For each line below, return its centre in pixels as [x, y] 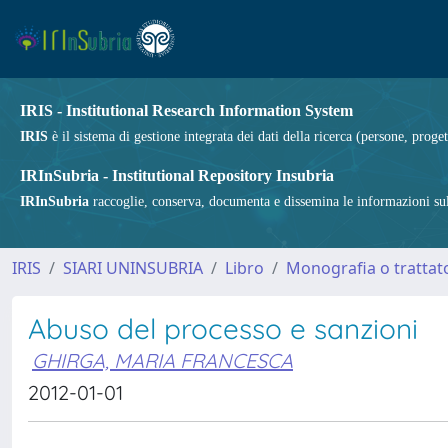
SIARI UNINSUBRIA [133, 268]
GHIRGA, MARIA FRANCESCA [162, 360]
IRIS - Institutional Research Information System [186, 110]
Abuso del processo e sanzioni [223, 328]
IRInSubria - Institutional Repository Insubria [177, 175]
